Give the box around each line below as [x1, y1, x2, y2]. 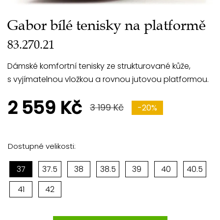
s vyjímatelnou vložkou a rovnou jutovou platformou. [7, 73, 209, 85]
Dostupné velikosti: [8, 140, 76, 151]
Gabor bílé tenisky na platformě [7, 16, 206, 34]
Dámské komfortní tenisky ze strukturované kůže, [7, 60, 191, 72]
